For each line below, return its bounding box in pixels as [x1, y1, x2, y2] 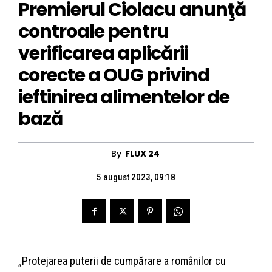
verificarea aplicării [18, 40, 188, 66]
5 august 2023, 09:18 [97, 171, 175, 183]
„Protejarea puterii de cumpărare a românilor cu [18, 254, 226, 267]
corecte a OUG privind [18, 62, 209, 88]
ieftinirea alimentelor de [18, 84, 229, 110]
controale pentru [18, 18, 169, 44]
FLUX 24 [124, 147, 160, 160]
